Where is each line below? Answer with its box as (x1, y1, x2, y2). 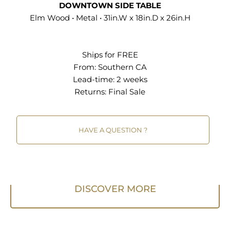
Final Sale (108, 87, 145, 97)
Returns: (74, 87, 108, 97)
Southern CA (98, 62, 147, 72)
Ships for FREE (82, 50, 138, 60)
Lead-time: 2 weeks (72, 74, 147, 85)
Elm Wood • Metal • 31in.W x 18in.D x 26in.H (29, 13, 190, 23)
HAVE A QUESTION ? (79, 125, 147, 134)
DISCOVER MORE (74, 183, 156, 195)
